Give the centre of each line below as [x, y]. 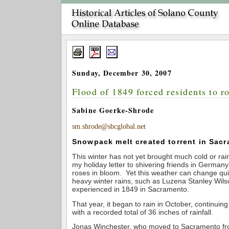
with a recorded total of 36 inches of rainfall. [143, 212]
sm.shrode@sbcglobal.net [109, 127]
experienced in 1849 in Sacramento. [131, 189]
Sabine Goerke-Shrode [113, 110]
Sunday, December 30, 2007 [122, 73]
